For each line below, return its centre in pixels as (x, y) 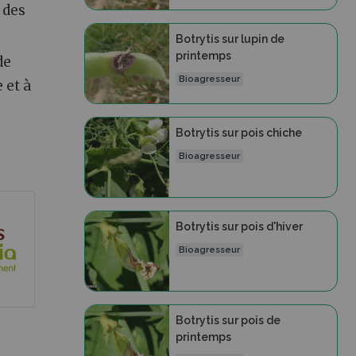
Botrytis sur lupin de (230, 39)
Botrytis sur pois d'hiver (239, 226)
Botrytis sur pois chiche (238, 133)
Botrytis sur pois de (228, 320)
